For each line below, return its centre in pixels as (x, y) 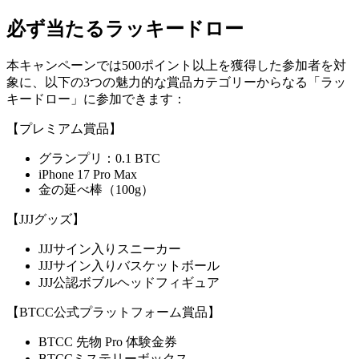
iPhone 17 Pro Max (88, 174)
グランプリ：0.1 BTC (99, 158)
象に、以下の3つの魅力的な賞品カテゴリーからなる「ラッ (176, 82)
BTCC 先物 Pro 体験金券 (108, 341)
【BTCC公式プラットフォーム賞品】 (113, 312)
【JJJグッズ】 (46, 219)
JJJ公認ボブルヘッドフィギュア (129, 282)
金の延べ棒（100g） (96, 189)
